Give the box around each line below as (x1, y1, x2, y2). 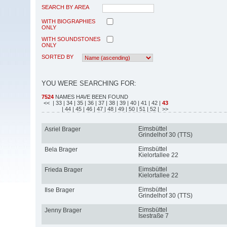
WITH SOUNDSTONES (42, 35, 100, 42)
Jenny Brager (44, 206, 82, 214)
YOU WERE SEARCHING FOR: (42, 79, 136, 87)
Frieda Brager (44, 166, 83, 173)
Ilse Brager (44, 186, 74, 194)
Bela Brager (44, 145, 78, 153)
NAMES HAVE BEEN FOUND (54, 93, 128, 100)
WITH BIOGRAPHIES (42, 18, 95, 24)
